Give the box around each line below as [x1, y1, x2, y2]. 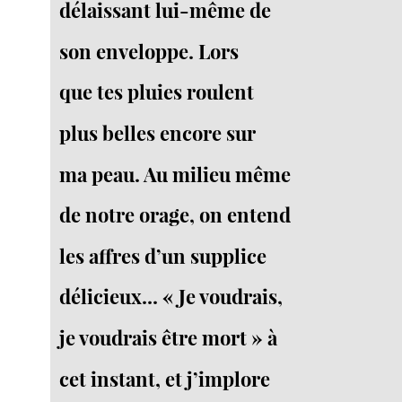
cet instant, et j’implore [59, 364, 271, 392]
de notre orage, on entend [59, 201, 292, 229]
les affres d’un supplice [59, 241, 267, 269]
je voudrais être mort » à [59, 324, 278, 352]
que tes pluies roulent [59, 78, 255, 106]
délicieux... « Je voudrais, [59, 283, 284, 310]
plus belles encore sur [59, 118, 257, 146]
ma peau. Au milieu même [59, 160, 292, 188]
